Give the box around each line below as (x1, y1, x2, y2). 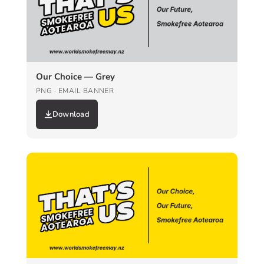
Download (52, 108, 90, 120)
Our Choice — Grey (35, 70, 115, 82)
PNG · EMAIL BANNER (35, 85, 114, 95)
